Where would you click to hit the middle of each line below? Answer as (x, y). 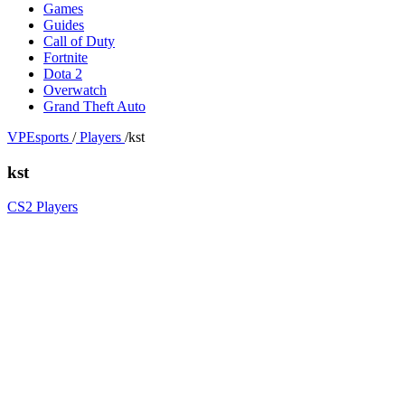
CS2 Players (42, 207)
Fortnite (66, 57)
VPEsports (38, 137)
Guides (64, 24)
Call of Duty (79, 41)
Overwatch (75, 89)
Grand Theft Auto (94, 106)
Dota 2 (63, 73)
